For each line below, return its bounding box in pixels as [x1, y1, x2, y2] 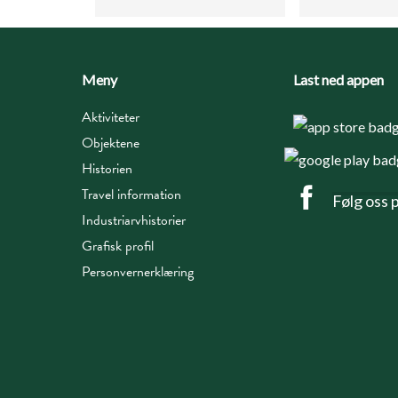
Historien [82, 157, 132, 179]
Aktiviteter [82, 106, 139, 128]
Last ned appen [293, 70, 384, 88]
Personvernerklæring [82, 260, 194, 283]
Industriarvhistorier [82, 209, 186, 231]
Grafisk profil [82, 235, 154, 257]
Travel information [82, 183, 181, 205]
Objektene [82, 131, 139, 154]
